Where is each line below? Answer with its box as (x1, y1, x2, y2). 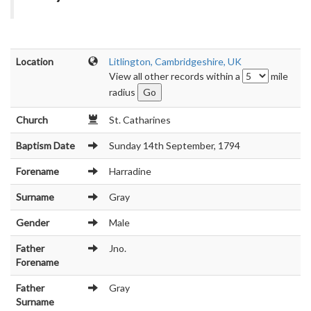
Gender (16, 217, 49, 228)
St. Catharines (109, 114, 171, 126)
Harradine (109, 165, 151, 177)
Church (16, 114, 48, 126)
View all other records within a (109, 70, 242, 82)
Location (16, 56, 53, 67)
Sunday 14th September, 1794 (109, 140, 240, 151)
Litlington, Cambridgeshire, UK (109, 56, 242, 67)
